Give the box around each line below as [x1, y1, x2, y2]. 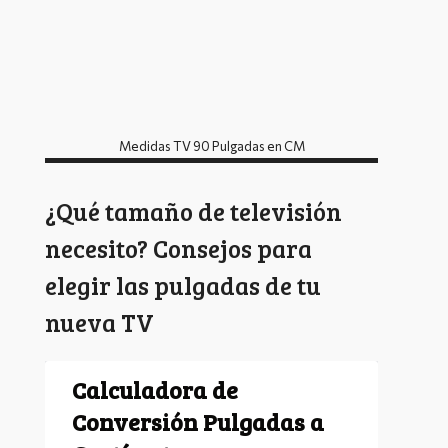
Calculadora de [72, 374, 238, 406]
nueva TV [45, 304, 154, 339]
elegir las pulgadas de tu [45, 267, 321, 302]
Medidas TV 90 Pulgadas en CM [118, 137, 305, 154]
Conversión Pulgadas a [72, 406, 324, 438]
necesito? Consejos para [45, 230, 312, 265]
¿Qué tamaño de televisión [45, 193, 342, 228]
